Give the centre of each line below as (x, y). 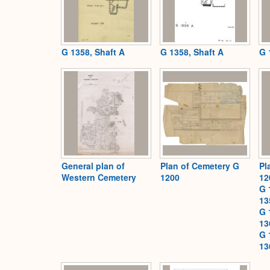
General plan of (93, 165)
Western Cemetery (99, 177)
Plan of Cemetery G (200, 165)
